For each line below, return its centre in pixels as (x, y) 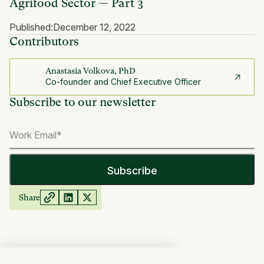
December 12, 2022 (94, 27)
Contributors (44, 42)
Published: (31, 27)
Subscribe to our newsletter (82, 103)
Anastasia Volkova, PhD (90, 71)
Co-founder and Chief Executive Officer (123, 82)
